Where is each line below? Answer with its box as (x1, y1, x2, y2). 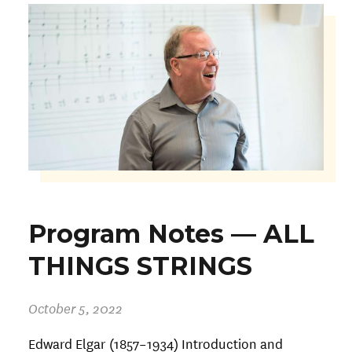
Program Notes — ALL (28, 218, 314, 249)
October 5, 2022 (28, 297, 123, 317)
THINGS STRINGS (28, 250, 252, 281)
